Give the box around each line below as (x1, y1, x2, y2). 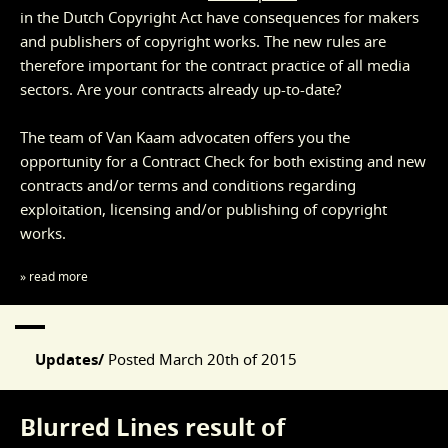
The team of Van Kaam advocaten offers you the (20, 127, 350, 148)
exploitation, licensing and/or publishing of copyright (20, 199, 387, 220)
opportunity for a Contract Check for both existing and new (20, 151, 426, 172)
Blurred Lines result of (20, 410, 285, 445)
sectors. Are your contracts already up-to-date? (20, 79, 342, 100)
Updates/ (35, 349, 104, 371)
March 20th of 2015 (159, 349, 297, 370)
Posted (108, 349, 159, 370)
